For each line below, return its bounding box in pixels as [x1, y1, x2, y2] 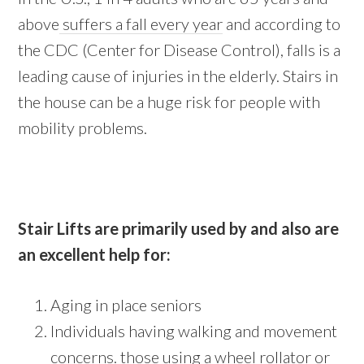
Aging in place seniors [50, 295, 202, 315]
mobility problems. [18, 118, 148, 138]
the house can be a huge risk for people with [18, 92, 321, 112]
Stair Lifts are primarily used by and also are [18, 219, 340, 239]
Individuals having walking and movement [50, 321, 338, 341]
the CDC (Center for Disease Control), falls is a [18, 40, 341, 60]
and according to [223, 14, 341, 34]
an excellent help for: [18, 245, 171, 265]
